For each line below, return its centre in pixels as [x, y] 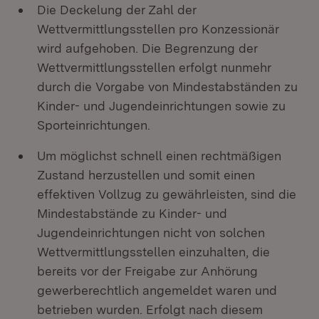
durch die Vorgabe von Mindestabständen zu [167, 87]
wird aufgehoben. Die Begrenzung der [147, 48]
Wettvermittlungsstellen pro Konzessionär [158, 29]
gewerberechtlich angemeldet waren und [157, 290]
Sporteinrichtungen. [94, 125]
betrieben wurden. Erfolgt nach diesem [150, 309]
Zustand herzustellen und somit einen [146, 175]
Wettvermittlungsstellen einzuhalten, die [153, 252]
